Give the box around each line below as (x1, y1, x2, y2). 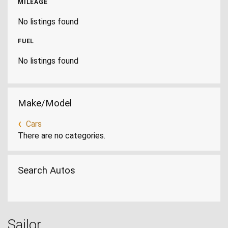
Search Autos (18, 165, 75, 176)
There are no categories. (18, 131, 105, 140)
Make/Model (18, 98, 72, 109)
